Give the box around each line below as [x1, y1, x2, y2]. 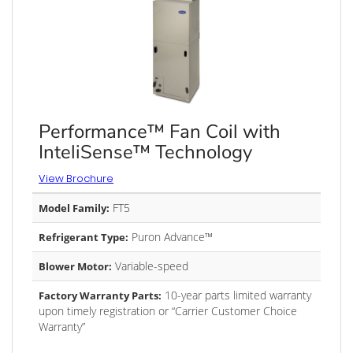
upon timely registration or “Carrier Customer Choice [39, 303, 297, 318]
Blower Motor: [39, 259, 112, 273]
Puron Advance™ [128, 229, 213, 244]
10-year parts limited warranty [162, 288, 311, 303]
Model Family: [39, 201, 110, 215]
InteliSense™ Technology [39, 139, 252, 165]
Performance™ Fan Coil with [39, 119, 281, 144]
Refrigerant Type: [39, 230, 128, 244]
